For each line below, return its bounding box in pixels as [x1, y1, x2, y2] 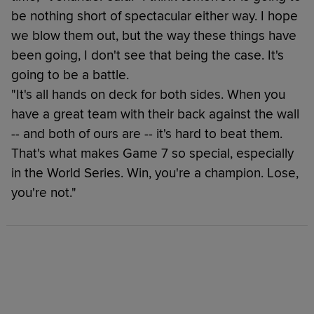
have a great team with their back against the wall [11, 105, 299, 123]
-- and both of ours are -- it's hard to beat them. [11, 125, 282, 142]
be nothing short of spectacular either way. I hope [11, 7, 298, 25]
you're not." [11, 184, 76, 201]
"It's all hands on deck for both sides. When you [11, 86, 285, 103]
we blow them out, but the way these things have [11, 27, 296, 44]
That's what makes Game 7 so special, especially [11, 144, 294, 162]
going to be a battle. [11, 66, 129, 83]
